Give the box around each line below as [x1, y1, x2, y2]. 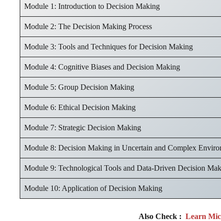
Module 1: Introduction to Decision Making [24, 1, 160, 10]
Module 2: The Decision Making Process [24, 22, 152, 31]
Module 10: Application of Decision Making [24, 184, 162, 192]
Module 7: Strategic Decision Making [24, 123, 141, 132]
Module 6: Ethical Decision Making [24, 103, 136, 111]
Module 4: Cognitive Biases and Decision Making [24, 62, 180, 71]
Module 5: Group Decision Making [24, 82, 134, 91]
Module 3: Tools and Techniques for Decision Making [24, 42, 193, 51]
